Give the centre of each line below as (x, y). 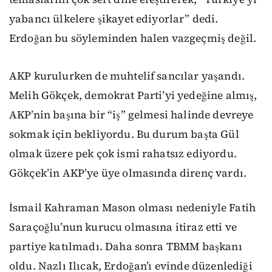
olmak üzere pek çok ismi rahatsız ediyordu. (123, 154)
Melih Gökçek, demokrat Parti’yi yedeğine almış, (133, 96)
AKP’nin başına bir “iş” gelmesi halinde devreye (131, 115)
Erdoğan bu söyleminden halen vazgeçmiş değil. (133, 39)
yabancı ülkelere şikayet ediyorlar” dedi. (114, 19)
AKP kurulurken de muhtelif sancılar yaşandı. (127, 76)
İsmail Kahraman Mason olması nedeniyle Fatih (133, 207)
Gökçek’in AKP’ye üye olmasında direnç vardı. (128, 173)
